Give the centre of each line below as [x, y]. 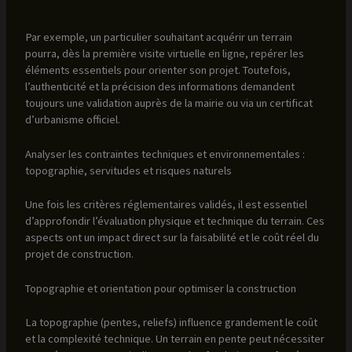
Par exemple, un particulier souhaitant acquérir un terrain [158, 37]
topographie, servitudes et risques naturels [128, 170]
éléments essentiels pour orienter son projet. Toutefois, [158, 70]
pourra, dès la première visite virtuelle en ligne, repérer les [164, 53]
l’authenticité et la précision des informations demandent [159, 86]
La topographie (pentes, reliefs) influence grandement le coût [171, 322]
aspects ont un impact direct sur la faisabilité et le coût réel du [172, 237]
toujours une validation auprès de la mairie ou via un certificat [169, 103]
